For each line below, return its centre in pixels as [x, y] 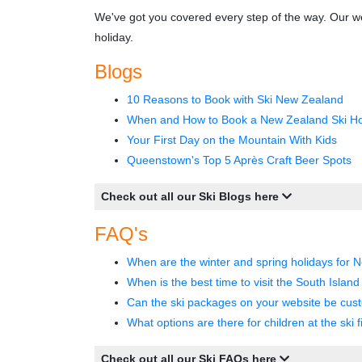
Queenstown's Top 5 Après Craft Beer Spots [239, 160]
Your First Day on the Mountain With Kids [232, 140]
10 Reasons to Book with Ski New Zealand [235, 99]
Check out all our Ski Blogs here [192, 196]
